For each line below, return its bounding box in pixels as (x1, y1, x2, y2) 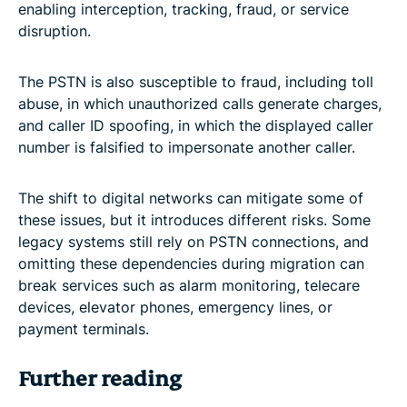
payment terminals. (18, 319, 149, 338)
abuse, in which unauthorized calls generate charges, (18, 94, 382, 113)
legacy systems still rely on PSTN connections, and (18, 232, 369, 251)
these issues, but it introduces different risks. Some (18, 210, 371, 229)
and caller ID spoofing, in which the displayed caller (18, 115, 373, 134)
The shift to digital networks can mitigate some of (18, 188, 363, 207)
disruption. (18, 21, 91, 40)
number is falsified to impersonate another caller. (18, 137, 355, 156)
